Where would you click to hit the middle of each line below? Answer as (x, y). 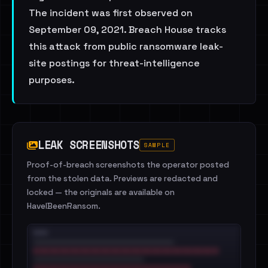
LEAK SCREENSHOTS (89, 145)
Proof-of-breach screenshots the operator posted (128, 165)
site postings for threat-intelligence (114, 63)
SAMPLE (157, 145)
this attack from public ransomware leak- (126, 46)
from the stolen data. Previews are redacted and (122, 179)
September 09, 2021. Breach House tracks (127, 30)
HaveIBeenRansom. (64, 206)
